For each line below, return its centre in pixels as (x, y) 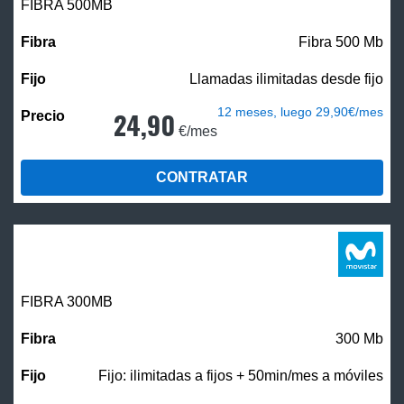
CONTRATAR (202, 177)
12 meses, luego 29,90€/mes (300, 111)
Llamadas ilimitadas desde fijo (286, 78)
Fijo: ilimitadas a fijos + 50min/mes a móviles (241, 375)
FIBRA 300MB (67, 301)
